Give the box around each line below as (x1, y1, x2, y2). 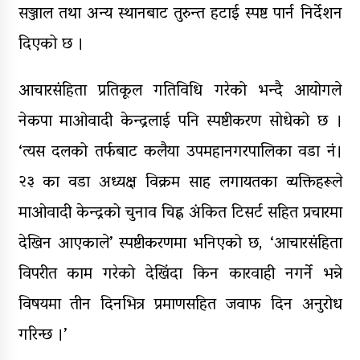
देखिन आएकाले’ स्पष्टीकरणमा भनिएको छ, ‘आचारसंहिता (18, 228, 342, 260)
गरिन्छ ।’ (18, 320, 67, 351)
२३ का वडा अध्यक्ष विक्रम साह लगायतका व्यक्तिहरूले (18, 167, 342, 198)
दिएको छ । (18, 29, 84, 60)
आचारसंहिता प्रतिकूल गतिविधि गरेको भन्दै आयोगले (18, 76, 342, 107)
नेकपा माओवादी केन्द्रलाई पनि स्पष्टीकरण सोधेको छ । (18, 106, 342, 137)
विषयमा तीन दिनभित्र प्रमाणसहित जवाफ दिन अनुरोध (18, 289, 342, 321)
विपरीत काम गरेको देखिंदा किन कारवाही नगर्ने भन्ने (18, 259, 342, 290)
